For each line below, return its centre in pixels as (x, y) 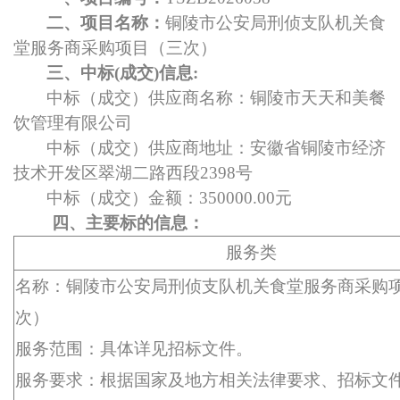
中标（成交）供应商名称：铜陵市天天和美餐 (216, 98)
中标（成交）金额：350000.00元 (169, 198)
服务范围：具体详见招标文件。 (134, 349)
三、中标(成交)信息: (122, 73)
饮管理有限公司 (73, 123)
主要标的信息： (145, 223)
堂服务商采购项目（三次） (115, 48)
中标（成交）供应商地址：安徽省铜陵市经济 (216, 148)
